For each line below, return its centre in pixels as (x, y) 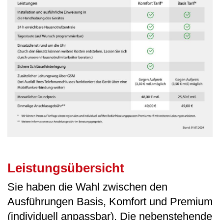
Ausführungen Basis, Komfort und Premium (110, 201)
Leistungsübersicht (66, 168)
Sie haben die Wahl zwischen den (87, 187)
